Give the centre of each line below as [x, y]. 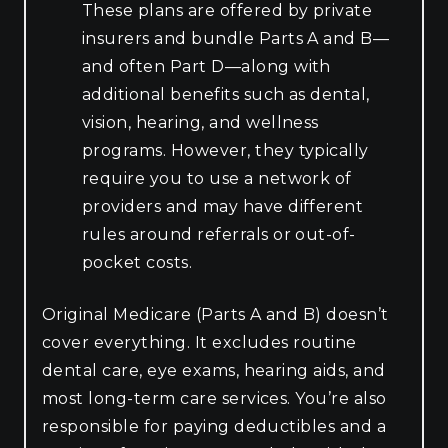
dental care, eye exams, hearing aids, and [214, 370]
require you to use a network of [217, 178]
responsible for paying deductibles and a [214, 426]
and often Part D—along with [206, 66]
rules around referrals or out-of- [219, 234]
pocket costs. [137, 262]
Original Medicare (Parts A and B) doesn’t [215, 314]
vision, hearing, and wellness [200, 122]
